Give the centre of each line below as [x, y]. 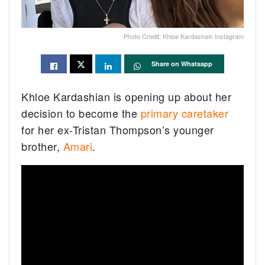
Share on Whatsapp [182, 63]
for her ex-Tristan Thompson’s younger [118, 129]
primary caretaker [185, 113]
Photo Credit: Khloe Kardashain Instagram [184, 36]
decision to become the [81, 113]
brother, [42, 146]
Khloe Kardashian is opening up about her [127, 96]
